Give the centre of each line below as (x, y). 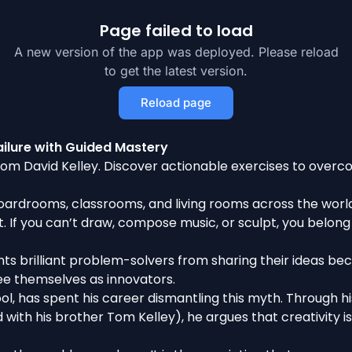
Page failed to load (176, 31)
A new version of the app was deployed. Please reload (176, 52)
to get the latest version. (176, 71)
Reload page (176, 103)
